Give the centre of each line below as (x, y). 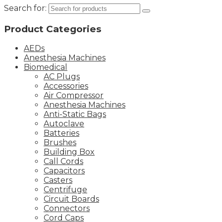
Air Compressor (74, 96)
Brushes (60, 143)
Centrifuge (65, 190)
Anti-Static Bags (75, 114)
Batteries (61, 133)
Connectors (67, 209)
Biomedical (46, 67)
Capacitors (64, 171)
